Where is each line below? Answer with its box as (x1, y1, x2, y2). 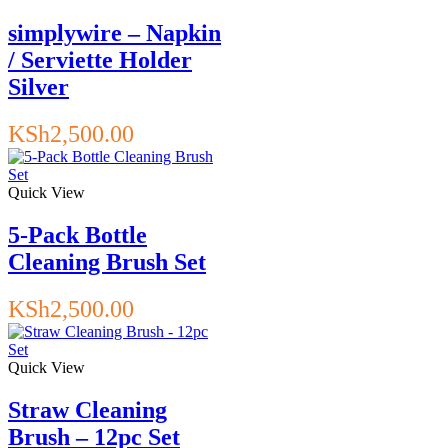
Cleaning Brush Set (8, 249, 206, 276)
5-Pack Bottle (8, 222, 147, 249)
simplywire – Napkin (8, 20, 221, 47)
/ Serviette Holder (8, 47, 192, 74)
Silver (8, 74, 69, 101)
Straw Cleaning (8, 396, 167, 423)
